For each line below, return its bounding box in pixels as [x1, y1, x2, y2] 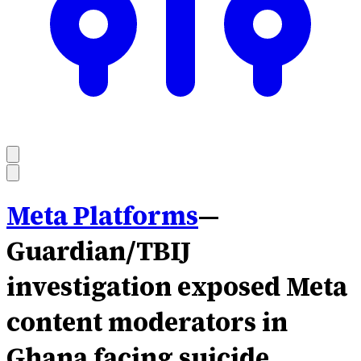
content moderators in [6, 305, 288, 341]
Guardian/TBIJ [6, 234, 191, 270]
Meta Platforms [6, 198, 198, 234]
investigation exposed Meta [6, 269, 347, 305]
